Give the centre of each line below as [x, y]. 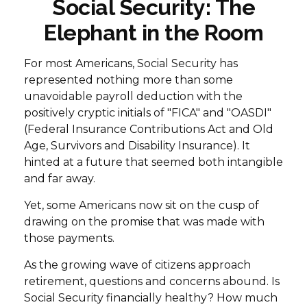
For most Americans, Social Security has [131, 63]
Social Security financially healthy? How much [151, 298]
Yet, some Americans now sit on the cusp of [142, 205]
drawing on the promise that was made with [144, 222]
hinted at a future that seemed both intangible [153, 162]
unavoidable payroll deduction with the [133, 96]
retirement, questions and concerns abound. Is [152, 281]
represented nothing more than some [128, 80]
